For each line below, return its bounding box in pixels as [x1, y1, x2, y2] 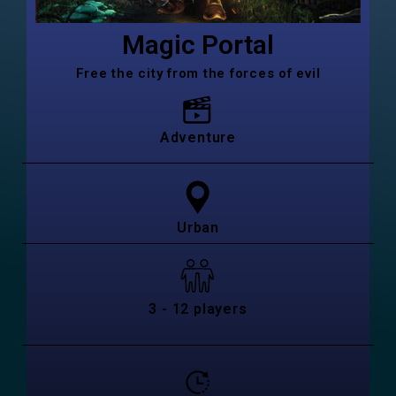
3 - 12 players [148, 301, 247, 318]
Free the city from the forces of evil [75, 65, 321, 82]
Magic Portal [122, 29, 274, 61]
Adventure [159, 129, 237, 147]
